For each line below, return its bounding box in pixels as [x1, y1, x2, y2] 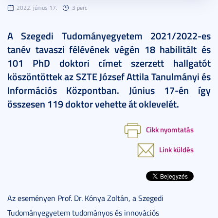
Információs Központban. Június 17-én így [7, 83, 211, 97]
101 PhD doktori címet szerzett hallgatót [7, 55, 211, 70]
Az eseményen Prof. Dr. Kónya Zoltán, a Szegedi [7, 192, 163, 203]
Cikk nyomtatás [146, 124, 194, 135]
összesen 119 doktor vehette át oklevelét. [7, 96, 179, 110]
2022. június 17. [17, 3, 57, 12]
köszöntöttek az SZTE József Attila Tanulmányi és [7, 69, 211, 83]
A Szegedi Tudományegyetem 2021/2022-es [7, 28, 211, 42]
